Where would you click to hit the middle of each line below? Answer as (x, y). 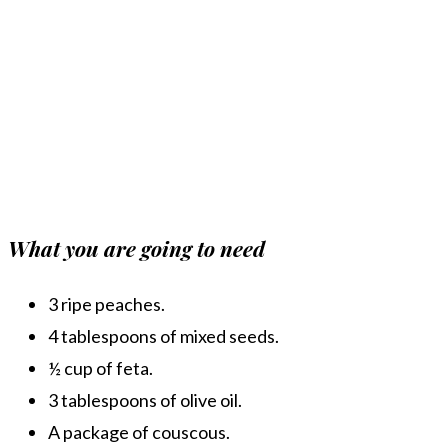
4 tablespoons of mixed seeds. (163, 336)
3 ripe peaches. (106, 304)
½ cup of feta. (100, 368)
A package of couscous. (139, 432)
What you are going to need (136, 248)
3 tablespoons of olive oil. (145, 400)
